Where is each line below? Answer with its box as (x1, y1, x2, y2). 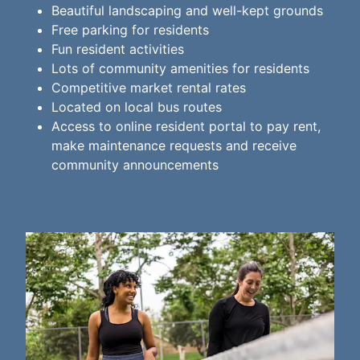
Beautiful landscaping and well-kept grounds (51, 2, 323, 19)
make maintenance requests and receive (51, 137, 297, 154)
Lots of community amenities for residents (51, 60, 309, 77)
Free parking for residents (51, 22, 209, 39)
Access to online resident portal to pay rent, (51, 118, 321, 135)
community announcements (51, 157, 219, 174)
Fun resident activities (51, 41, 184, 58)
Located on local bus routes (51, 99, 222, 116)
